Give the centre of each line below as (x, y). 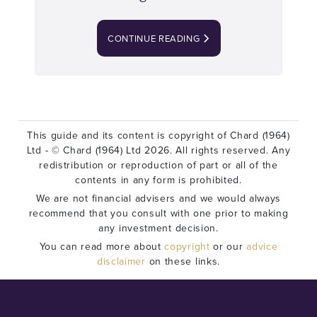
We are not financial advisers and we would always (158, 198)
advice (262, 247)
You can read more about (102, 247)
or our (228, 247)
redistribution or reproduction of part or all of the (158, 165)
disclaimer (121, 261)
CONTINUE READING (155, 39)
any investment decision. (158, 228)
